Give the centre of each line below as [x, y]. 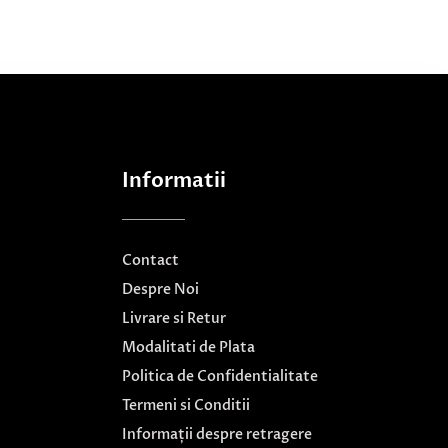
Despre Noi [160, 289]
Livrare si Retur [174, 318]
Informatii [174, 180]
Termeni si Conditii [186, 405]
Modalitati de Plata [188, 347]
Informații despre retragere [217, 434]
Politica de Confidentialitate [220, 376]
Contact [150, 260]
